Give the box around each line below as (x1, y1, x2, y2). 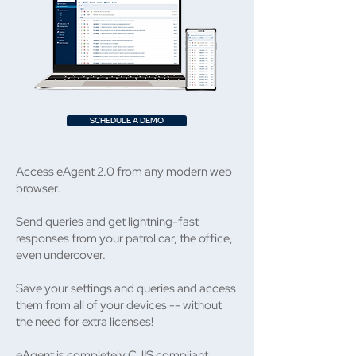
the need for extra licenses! (16, 314, 153, 330)
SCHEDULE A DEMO (90, 115, 164, 126)
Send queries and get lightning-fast (16, 214, 199, 230)
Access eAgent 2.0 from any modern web (16, 164, 232, 180)
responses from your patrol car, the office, (16, 230, 233, 246)
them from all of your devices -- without (16, 297, 222, 313)
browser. (16, 180, 60, 196)
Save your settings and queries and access (16, 281, 236, 296)
